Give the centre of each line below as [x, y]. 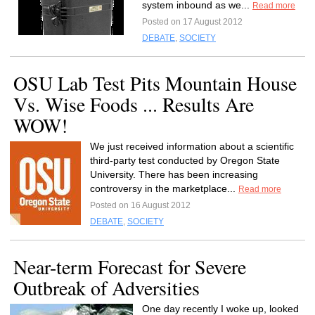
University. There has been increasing [174, 174]
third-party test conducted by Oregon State [185, 160]
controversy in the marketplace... [164, 188]
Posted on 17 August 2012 [192, 22]
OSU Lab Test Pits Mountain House [155, 83]
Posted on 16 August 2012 [140, 205]
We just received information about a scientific [192, 146]
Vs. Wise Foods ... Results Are [134, 104]
